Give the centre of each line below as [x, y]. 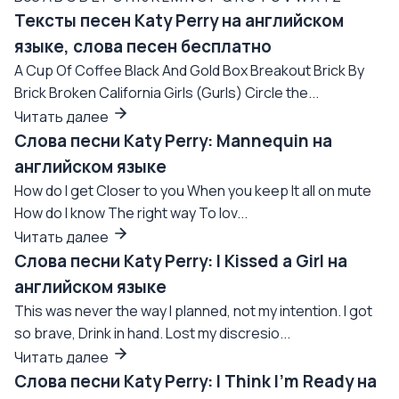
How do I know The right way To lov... [131, 213]
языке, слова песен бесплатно [143, 46]
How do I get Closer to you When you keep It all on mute [193, 191]
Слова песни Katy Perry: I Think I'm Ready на [195, 381]
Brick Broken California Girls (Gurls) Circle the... [167, 93]
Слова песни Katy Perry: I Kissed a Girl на [181, 261]
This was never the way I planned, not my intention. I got [193, 311]
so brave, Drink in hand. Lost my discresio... [152, 333]
